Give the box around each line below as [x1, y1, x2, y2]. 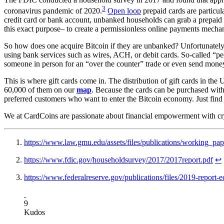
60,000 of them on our [4, 85, 76, 94]
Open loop [107, 6, 141, 15]
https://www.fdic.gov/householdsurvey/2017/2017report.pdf [24, 155, 213, 164]
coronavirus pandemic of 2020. [4, 6, 102, 15]
